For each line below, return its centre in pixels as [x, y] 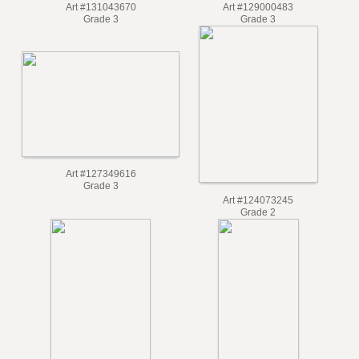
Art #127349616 [103, 190]
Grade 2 [263, 228]
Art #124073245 [263, 216]
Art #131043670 [103, 19]
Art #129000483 [263, 19]
